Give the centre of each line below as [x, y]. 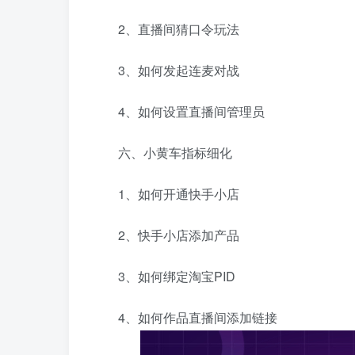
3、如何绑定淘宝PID [164, 277]
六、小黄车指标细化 [162, 153]
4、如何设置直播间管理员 [179, 112]
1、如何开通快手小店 [166, 194]
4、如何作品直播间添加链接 [185, 318]
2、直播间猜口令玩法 [166, 29]
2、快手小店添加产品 [166, 235]
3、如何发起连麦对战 [166, 71]
